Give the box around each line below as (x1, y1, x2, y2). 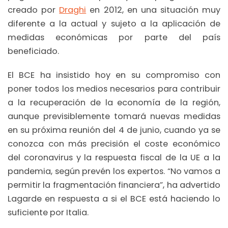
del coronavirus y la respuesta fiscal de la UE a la (8, 152, 220, 164)
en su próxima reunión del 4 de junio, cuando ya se (8, 124, 220, 136)
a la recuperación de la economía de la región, (8, 97, 220, 109)
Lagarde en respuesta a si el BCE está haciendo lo (8, 193, 220, 205)
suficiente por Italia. (8, 207, 89, 219)
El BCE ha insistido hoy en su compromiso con (8, 69, 220, 81)
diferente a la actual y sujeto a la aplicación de (8, 17, 220, 30)
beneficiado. (8, 45, 59, 57)
